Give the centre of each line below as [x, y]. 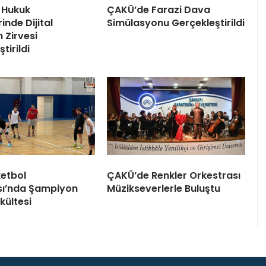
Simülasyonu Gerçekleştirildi [176, 23]
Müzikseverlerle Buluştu [164, 189]
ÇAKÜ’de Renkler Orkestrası [174, 176]
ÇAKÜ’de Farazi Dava [159, 10]
